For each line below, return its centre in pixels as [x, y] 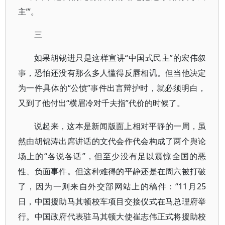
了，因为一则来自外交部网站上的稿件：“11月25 [112, 186]
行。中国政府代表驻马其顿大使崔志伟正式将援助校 [112, 216]
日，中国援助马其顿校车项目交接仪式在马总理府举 [112, 201]
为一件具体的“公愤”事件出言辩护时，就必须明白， [112, 88]
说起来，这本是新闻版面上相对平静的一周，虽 [120, 126]
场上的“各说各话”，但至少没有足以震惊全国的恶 [112, 156]
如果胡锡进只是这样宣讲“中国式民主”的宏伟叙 [120, 58]
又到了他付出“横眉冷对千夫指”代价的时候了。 [101, 103]
